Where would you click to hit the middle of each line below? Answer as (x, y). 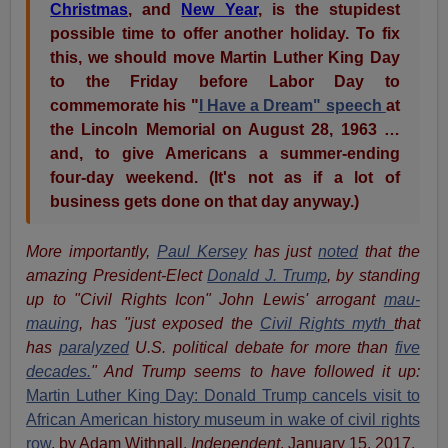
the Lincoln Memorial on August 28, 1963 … (225, 129)
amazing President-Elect (117, 275)
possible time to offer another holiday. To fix (225, 33)
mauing (53, 323)
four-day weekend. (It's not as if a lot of (225, 177)
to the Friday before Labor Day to (225, 81)
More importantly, (91, 251)
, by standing (373, 275)
